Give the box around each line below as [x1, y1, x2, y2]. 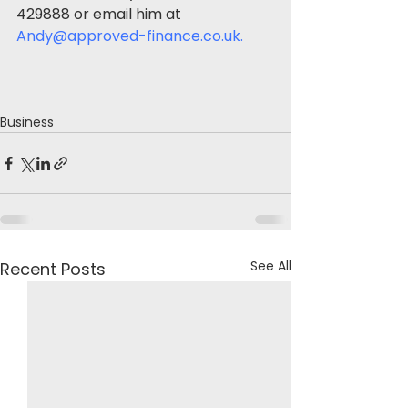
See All [250, 257, 291, 275]
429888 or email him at [16, 4, 185, 25]
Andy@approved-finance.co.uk [16, 25, 240, 46]
